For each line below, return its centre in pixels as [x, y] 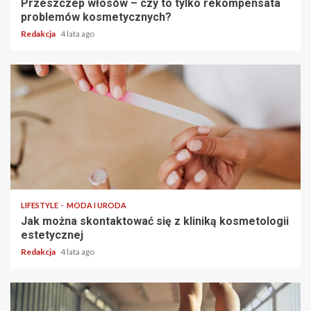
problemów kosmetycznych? [96, 17]
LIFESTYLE [40, 205]
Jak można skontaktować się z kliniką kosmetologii [155, 221]
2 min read [42, 173]
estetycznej [52, 235]
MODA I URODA [96, 205]
